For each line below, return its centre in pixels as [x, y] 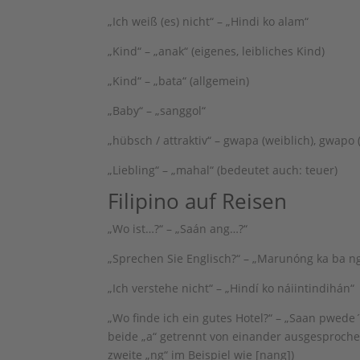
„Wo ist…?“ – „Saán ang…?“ [178, 229]
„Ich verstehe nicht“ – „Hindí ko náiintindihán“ [231, 288]
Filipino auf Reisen [198, 201]
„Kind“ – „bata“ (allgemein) [179, 81]
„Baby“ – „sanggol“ [157, 110]
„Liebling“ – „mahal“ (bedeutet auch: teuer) [223, 170]
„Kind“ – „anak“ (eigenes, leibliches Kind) [217, 51]
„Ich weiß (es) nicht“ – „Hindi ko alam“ [209, 21]
